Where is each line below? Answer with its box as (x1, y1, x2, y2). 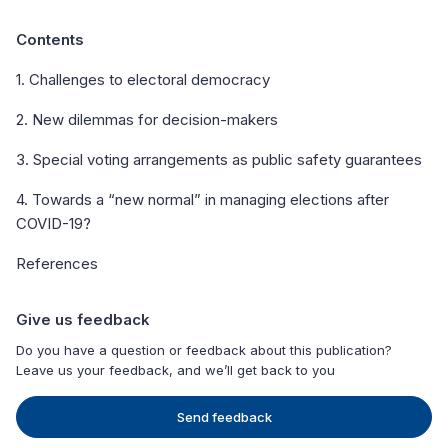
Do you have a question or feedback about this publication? (16, 341, 392, 358)
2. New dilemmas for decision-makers (16, 109, 278, 129)
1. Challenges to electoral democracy (16, 69, 270, 89)
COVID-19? (16, 213, 91, 233)
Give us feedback (16, 309, 150, 329)
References (16, 253, 98, 273)
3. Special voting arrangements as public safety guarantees (16, 149, 422, 169)
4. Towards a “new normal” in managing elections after (16, 189, 389, 209)
